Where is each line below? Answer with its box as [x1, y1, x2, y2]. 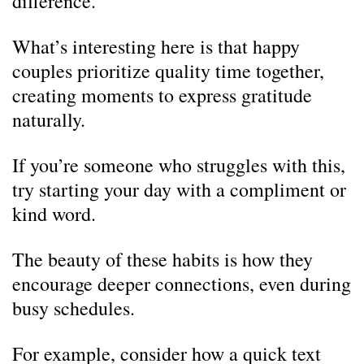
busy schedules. [12, 295, 135, 321]
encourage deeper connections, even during [12, 271, 351, 297]
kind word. [12, 201, 96, 227]
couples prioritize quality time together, [12, 58, 324, 84]
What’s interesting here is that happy [12, 33, 300, 59]
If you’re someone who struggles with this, [12, 152, 345, 178]
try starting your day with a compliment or [12, 176, 346, 202]
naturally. [12, 106, 85, 132]
